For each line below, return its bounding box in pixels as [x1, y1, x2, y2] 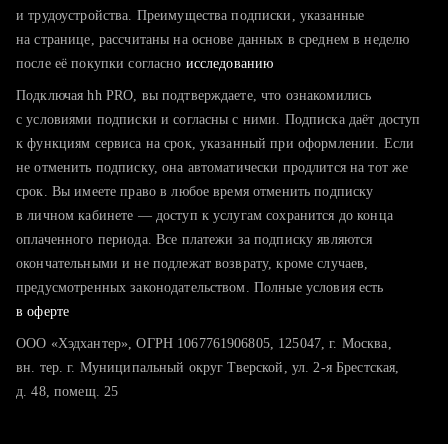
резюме [60, 24, 105, 39]
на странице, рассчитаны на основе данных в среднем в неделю [16, 32, 410, 47]
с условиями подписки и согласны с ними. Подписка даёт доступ [16, 112, 421, 127]
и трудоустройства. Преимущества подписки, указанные [16, 8, 365, 23]
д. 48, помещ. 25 [16, 384, 119, 399]
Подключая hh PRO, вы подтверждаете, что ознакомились [16, 88, 372, 103]
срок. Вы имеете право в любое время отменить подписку [16, 184, 374, 199]
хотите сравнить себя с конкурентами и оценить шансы [60, 56, 402, 71]
